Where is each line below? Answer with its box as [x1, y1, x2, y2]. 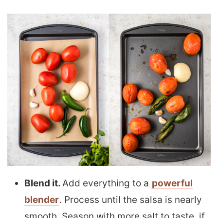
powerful [152, 178, 193, 189]
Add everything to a [62, 178, 151, 189]
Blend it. [24, 178, 62, 189]
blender [24, 194, 59, 206]
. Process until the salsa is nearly [59, 194, 202, 206]
